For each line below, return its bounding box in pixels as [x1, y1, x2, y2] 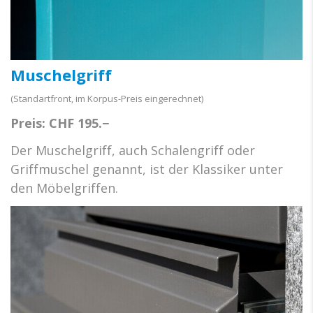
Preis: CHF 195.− [10, 115, 109, 132]
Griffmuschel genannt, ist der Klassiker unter [10, 161, 283, 178]
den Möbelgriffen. [10, 180, 118, 197]
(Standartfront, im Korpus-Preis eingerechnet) [10, 92, 203, 105]
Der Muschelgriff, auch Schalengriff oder [10, 142, 255, 159]
